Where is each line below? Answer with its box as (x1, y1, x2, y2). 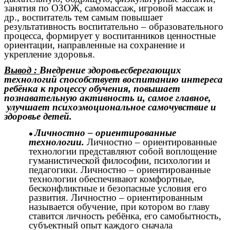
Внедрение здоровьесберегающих (40, 65, 181, 76)
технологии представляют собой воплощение (29, 145, 217, 157)
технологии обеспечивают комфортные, (29, 173, 194, 184)
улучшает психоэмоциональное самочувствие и (4, 102, 216, 113)
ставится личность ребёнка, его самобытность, (29, 210, 221, 221)
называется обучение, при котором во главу (29, 201, 210, 212)
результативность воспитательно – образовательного (4, 21, 223, 32)
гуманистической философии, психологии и (29, 155, 210, 166)
